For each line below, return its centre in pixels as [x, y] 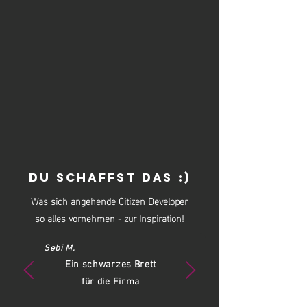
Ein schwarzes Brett [111, 265]
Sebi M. [60, 249]
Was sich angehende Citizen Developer [109, 200]
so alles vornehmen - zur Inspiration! [109, 218]
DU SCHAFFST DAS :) [110, 177]
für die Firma [111, 282]
